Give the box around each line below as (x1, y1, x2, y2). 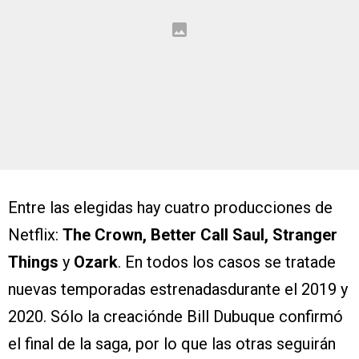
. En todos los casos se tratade (118, 252, 336, 272)
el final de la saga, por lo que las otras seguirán (8, 334, 336, 354)
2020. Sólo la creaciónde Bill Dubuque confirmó (8, 307, 343, 327)
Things (8, 252, 63, 272)
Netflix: (8, 225, 63, 245)
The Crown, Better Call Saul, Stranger (63, 225, 337, 245)
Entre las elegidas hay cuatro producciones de (8, 198, 333, 218)
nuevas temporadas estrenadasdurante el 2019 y (8, 280, 348, 300)
